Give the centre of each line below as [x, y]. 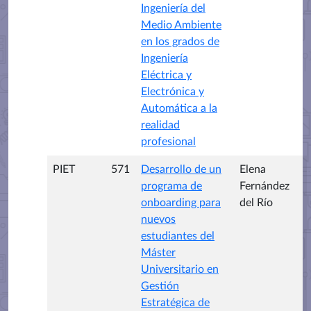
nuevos [158, 219]
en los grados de [180, 42]
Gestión [160, 286]
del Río [256, 203]
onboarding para [181, 203]
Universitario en [180, 269]
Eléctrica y [166, 75]
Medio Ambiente [181, 25]
